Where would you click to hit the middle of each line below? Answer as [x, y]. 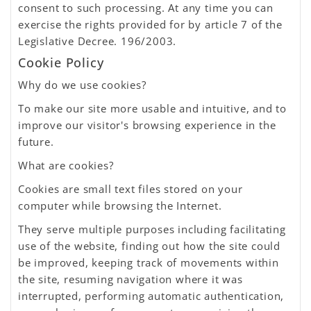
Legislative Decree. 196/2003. [98, 41]
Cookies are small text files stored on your [131, 189]
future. [36, 142]
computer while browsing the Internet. [120, 205]
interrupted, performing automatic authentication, [151, 296]
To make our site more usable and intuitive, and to [152, 108]
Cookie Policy [63, 62]
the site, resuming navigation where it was [131, 279]
